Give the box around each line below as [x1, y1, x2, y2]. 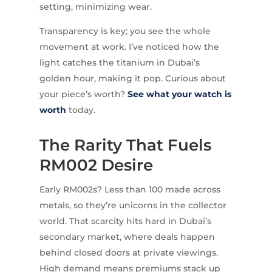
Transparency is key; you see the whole [39, 25, 211, 37]
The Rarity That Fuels [39, 135, 211, 155]
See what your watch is [127, 89, 231, 100]
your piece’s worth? [39, 89, 127, 100]
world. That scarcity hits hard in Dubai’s [39, 216, 211, 227]
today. [66, 104, 95, 116]
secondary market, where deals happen [39, 231, 215, 243]
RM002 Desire [39, 155, 153, 175]
